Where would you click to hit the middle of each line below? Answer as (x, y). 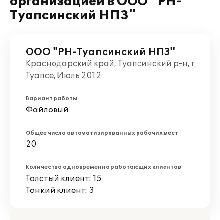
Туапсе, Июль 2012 (63, 76)
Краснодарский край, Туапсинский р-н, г (110, 64)
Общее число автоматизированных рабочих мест (102, 133)
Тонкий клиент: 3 (60, 191)
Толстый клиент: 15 (64, 179)
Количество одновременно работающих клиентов (103, 167)
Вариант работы (51, 98)
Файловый (47, 110)
